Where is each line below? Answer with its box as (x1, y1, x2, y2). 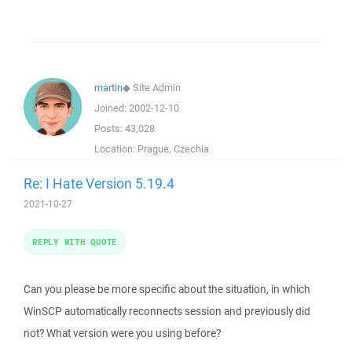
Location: (94, 142, 137, 156)
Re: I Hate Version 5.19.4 (24, 174, 174, 192)
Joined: (94, 101, 129, 115)
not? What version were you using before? (24, 326, 221, 340)
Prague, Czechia (137, 142, 209, 156)
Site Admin (133, 81, 181, 94)
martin (94, 81, 123, 94)
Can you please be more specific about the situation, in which (24, 282, 310, 296)
